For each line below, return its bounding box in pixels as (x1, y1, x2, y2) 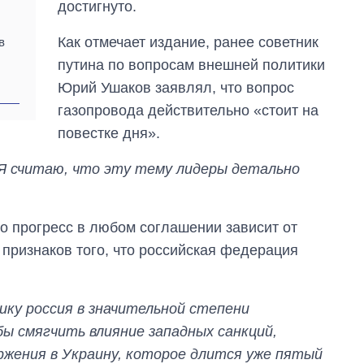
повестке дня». (58, 124, 161, 141)
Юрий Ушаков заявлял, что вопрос (58, 79, 295, 96)
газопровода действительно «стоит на (58, 102, 319, 119)
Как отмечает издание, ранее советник (58, 33, 319, 50)
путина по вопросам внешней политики (58, 56, 326, 73)
